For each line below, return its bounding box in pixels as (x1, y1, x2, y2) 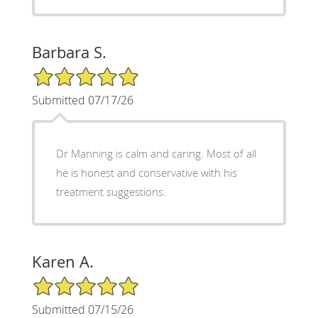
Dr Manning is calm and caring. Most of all (55, 146, 256, 161)
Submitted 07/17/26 (31, 92, 133, 109)
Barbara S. (31, 42, 106, 63)
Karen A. (31, 251, 94, 273)
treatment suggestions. (55, 185, 166, 199)
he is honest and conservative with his (55, 165, 237, 180)
